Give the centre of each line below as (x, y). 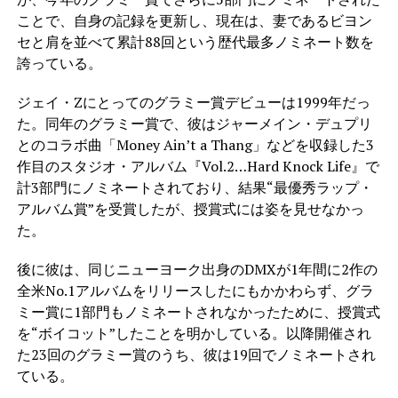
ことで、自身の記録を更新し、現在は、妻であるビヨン (194, 20)
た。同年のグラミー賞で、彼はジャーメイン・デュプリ (194, 123)
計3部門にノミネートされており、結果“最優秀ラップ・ (195, 187)
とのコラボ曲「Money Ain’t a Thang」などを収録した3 (195, 144)
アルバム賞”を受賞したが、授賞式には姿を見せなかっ (190, 208)
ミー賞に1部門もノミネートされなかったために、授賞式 (198, 311)
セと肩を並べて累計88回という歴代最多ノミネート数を (195, 41)
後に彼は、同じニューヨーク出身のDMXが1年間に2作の (197, 269)
